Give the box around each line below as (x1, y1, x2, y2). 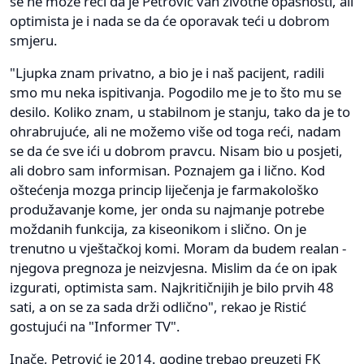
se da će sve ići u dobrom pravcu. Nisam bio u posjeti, (10, 141, 343, 160)
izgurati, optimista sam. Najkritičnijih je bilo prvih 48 (10, 277, 334, 297)
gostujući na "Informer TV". (10, 316, 180, 336)
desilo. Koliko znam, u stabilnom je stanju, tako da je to (10, 102, 350, 121)
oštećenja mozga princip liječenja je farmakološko (10, 180, 318, 199)
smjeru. (10, 30, 58, 50)
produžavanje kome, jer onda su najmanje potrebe (10, 199, 324, 219)
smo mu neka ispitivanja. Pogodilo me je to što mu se (10, 82, 341, 102)
